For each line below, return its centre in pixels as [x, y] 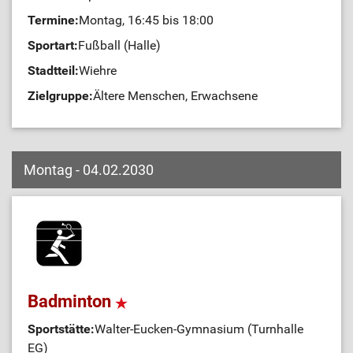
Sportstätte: [61, 329]
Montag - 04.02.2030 [89, 170]
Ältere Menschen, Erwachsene [175, 96]
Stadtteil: [53, 71]
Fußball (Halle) [119, 45]
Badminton [71, 301]
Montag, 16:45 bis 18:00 [146, 20]
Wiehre [98, 71]
